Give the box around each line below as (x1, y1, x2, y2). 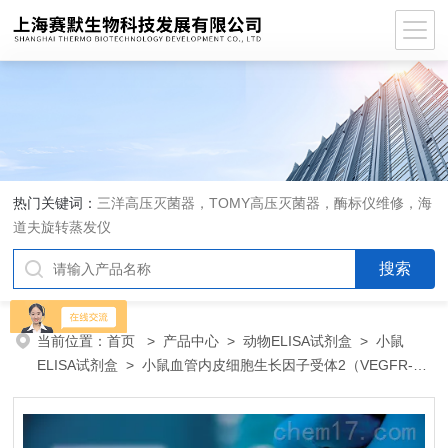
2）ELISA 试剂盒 (37, 381, 145, 397)
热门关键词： (13, 195, 98, 211)
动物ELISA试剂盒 (243, 333, 353, 349)
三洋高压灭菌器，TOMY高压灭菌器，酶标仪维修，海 (97, 195, 433, 211)
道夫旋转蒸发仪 (13, 219, 112, 235)
